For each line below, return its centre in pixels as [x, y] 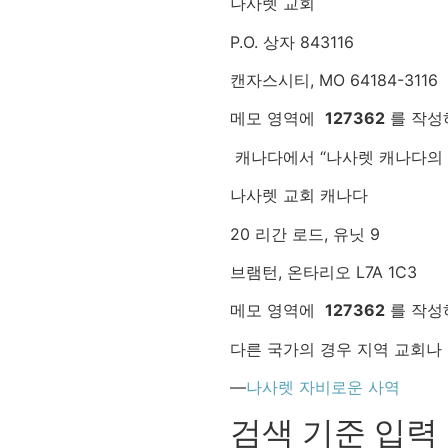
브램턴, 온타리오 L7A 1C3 [323, 271]
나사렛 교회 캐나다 [298, 195]
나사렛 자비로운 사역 [322, 387]
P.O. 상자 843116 [291, 41]
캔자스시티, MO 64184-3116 [333, 79]
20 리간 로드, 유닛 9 [304, 233]
